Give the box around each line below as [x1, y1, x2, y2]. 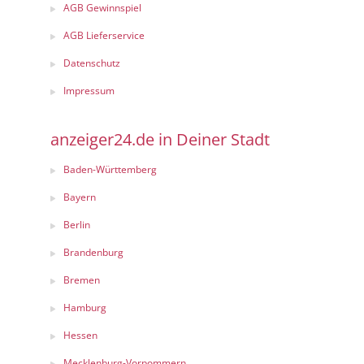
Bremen [63, 273, 100, 287]
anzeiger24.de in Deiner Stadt [50, 128, 270, 150]
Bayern [63, 190, 96, 204]
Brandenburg [63, 245, 123, 259]
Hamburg [63, 301, 106, 314]
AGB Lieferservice [63, 28, 145, 42]
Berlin [63, 218, 90, 232]
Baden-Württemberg [63, 162, 157, 176]
